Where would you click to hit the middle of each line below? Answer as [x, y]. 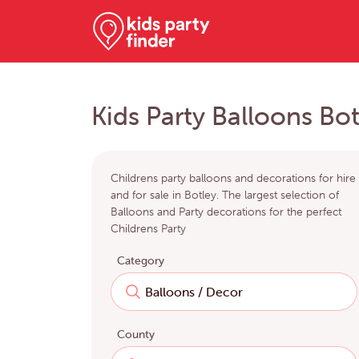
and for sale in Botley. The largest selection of [225, 195]
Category [141, 261]
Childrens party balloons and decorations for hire [233, 178]
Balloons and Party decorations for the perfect [226, 212]
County [136, 335]
